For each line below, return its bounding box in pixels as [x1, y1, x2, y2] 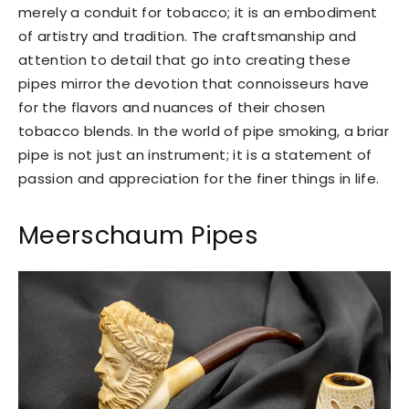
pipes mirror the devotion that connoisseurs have [18, 74, 370, 93]
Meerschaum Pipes [18, 218, 259, 252]
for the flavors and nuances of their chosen [18, 98, 326, 117]
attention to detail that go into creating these [18, 50, 351, 69]
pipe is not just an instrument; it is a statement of [18, 145, 372, 164]
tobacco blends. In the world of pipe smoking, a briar [18, 121, 389, 141]
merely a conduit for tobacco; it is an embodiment [18, 3, 378, 22]
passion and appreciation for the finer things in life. [18, 169, 380, 188]
